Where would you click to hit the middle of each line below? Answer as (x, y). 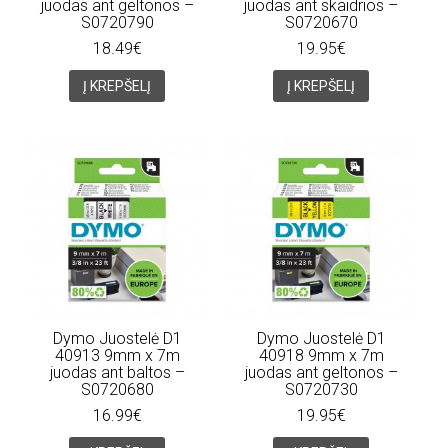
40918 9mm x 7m (321, 355)
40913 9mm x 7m (117, 355)
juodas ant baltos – (117, 372)
